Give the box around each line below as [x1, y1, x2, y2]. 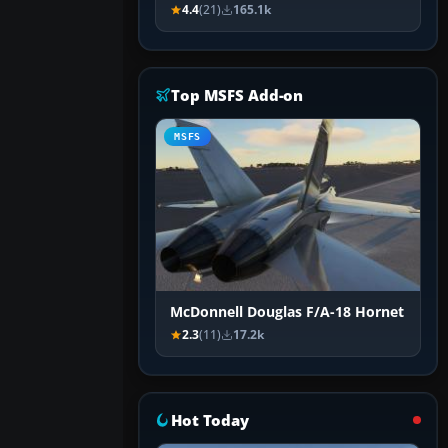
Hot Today [171, 410, 249, 431]
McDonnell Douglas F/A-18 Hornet [170, 303, 404, 322]
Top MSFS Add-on [171, 85, 304, 106]
